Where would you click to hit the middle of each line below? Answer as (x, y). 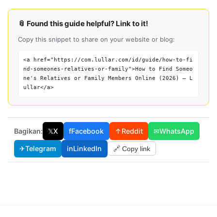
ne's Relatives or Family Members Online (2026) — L (108, 78)
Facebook (88, 131)
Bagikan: (28, 131)
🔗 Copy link (132, 148)
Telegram (40, 149)
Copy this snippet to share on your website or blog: (96, 39)
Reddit (132, 131)
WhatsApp (177, 131)
